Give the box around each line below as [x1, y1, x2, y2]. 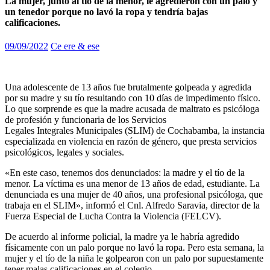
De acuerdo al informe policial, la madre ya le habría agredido [5, 231, 239, 242]
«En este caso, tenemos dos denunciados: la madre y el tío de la [5, 168, 245, 178]
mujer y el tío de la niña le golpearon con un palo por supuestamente [5, 253, 263, 264]
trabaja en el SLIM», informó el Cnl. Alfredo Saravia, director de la [5, 200, 260, 211]
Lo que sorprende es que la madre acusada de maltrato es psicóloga [5, 104, 259, 115]
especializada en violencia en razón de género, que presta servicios [5, 136, 257, 147]
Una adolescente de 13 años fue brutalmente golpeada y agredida [5, 82, 251, 93]
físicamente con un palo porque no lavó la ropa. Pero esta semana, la [5, 242, 264, 253]
